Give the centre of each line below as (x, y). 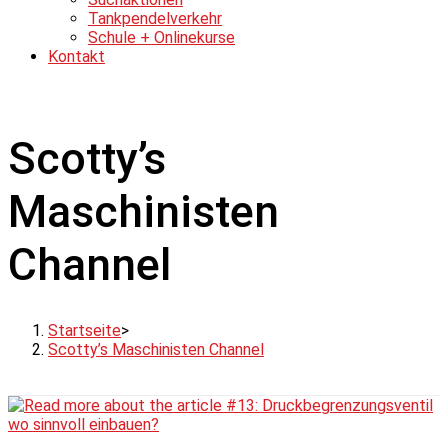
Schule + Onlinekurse (161, 37)
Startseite (84, 331)
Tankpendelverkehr (155, 18)
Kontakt (76, 56)
